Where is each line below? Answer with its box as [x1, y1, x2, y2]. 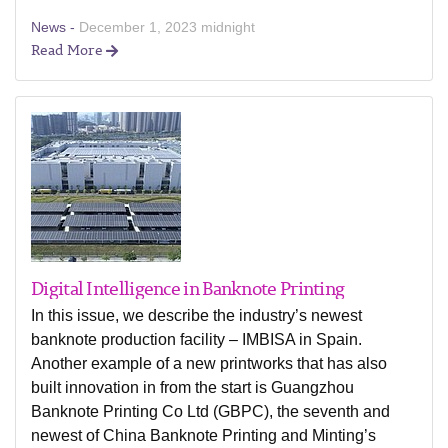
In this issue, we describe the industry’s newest [31, 307, 362, 324]
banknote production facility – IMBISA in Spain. [31, 331, 362, 348]
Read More [31, 39, 106, 60]
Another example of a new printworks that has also [31, 355, 387, 372]
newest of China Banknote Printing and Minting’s [31, 427, 376, 444]
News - [31, 19, 79, 35]
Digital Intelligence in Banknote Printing [31, 274, 345, 302]
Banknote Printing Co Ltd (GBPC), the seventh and [31, 403, 390, 420]
